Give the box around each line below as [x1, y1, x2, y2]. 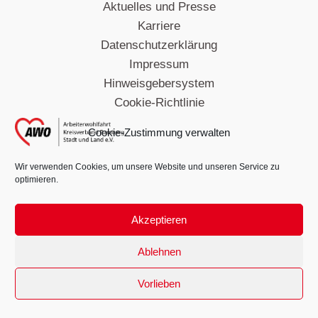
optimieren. [15, 175, 58, 185]
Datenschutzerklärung [101, 38, 217, 53]
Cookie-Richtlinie [114, 96, 204, 110]
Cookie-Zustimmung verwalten [88, 126, 230, 138]
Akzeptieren [131, 213, 187, 226]
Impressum [129, 57, 189, 72]
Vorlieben [138, 277, 180, 290]
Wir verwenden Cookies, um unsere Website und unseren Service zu [15, 162, 280, 172]
